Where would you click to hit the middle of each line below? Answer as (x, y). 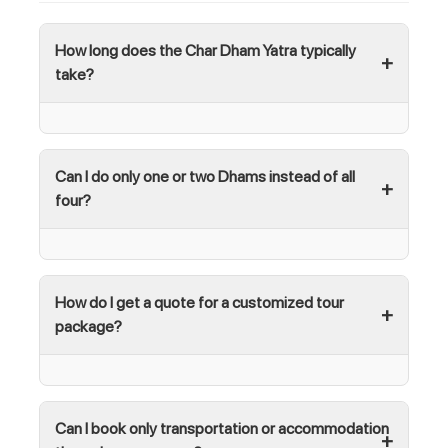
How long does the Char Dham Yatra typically (205, 50)
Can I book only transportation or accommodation (222, 428)
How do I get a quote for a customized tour (199, 302)
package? (88, 326)
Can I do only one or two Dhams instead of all (205, 176)
